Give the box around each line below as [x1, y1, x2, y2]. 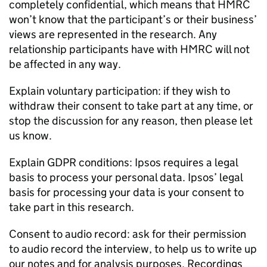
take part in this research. [9, 200, 134, 214]
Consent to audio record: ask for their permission [9, 227, 246, 241]
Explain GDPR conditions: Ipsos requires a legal [9, 156, 238, 169]
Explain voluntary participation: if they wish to [9, 84, 230, 98]
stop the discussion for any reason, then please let [9, 114, 253, 128]
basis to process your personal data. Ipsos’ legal [9, 170, 243, 184]
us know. [9, 129, 52, 142]
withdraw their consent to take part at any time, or [9, 99, 253, 113]
